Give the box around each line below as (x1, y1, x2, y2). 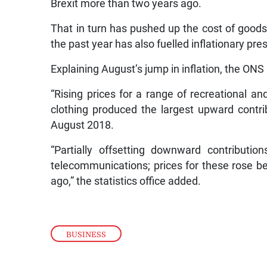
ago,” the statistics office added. (51, 175, 201, 187)
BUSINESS (66, 229, 107, 239)
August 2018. (51, 119, 114, 131)
